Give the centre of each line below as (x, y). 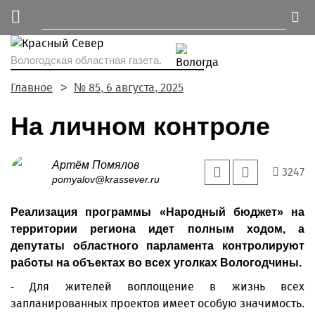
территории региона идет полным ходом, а (157, 229)
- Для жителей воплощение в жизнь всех (157, 287)
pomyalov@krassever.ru (106, 179)
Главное (32, 88)
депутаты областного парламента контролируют (157, 246)
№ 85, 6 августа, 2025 (129, 88)
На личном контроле (140, 126)
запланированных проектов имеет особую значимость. (157, 303)
